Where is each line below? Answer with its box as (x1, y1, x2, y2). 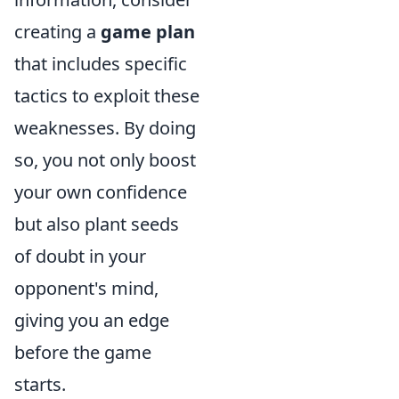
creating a (14, 19, 101, 44)
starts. (14, 371, 66, 396)
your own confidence (14, 179, 187, 204)
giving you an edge (14, 307, 169, 332)
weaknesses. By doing (14, 115, 196, 140)
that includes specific (14, 51, 187, 76)
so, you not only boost (14, 147, 196, 172)
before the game (14, 339, 151, 364)
